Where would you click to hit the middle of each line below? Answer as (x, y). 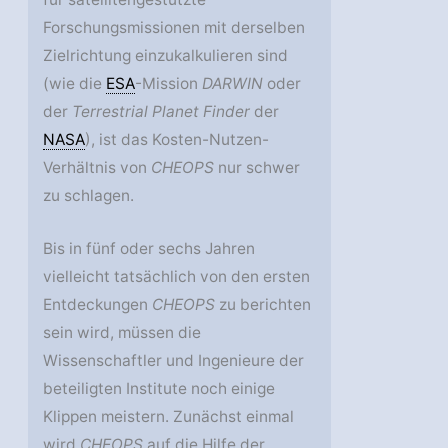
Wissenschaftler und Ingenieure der (174, 360)
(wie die (75, 84)
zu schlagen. (89, 196)
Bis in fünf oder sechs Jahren (149, 248)
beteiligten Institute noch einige (159, 388)
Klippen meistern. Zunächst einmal (169, 416)
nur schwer (257, 168)
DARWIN (233, 84)
